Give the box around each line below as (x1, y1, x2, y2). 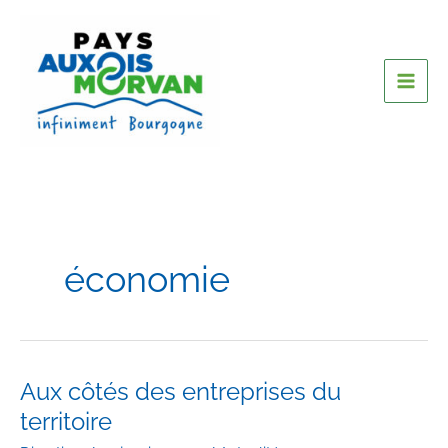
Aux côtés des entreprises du (20, 378, 341, 407)
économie (63, 258, 230, 302)
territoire (20, 408, 112, 437)
